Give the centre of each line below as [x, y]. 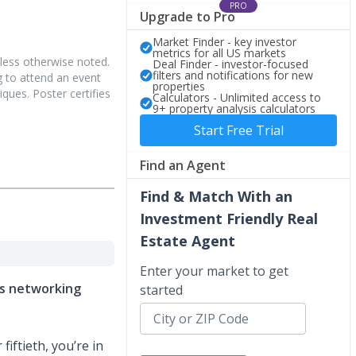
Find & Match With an [216, 196]
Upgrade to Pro [188, 16]
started [161, 290]
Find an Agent [183, 165]
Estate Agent [188, 240]
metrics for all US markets [219, 52]
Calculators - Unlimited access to [237, 97]
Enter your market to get [214, 271]
